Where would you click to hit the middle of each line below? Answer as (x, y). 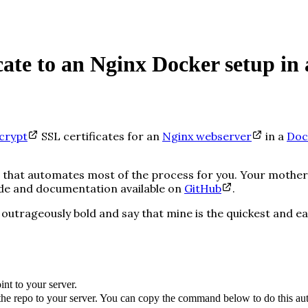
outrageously (36, 213)
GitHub (203, 188)
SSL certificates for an (100, 136)
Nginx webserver (207, 136)
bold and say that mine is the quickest (172, 213)
